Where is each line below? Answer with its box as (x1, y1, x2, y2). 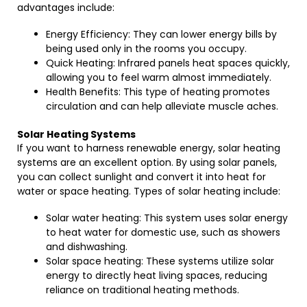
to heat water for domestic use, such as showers (46, 225, 280, 239)
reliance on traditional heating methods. (46, 283, 239, 297)
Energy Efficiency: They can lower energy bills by (46, 27, 277, 41)
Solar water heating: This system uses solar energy (46, 211, 288, 225)
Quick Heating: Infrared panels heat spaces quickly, (46, 56, 290, 70)
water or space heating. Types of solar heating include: (17, 184, 280, 198)
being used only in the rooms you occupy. (46, 42, 247, 56)
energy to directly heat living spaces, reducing (46, 269, 267, 282)
